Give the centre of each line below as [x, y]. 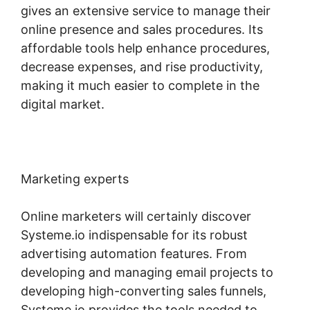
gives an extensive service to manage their [146, 10]
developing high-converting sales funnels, [144, 291]
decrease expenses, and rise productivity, [142, 66]
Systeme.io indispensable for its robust [134, 235]
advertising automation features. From [134, 253]
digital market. [63, 104]
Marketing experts [75, 179]
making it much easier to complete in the [140, 85]
